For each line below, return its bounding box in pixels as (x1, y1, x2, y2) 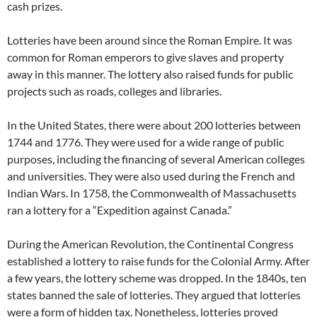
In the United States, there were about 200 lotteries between (7, 118, 301, 132)
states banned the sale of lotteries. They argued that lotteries (7, 288, 301, 301)
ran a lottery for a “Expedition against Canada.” (7, 203, 232, 217)
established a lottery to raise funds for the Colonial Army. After (7, 254, 310, 267)
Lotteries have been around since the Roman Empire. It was (7, 33, 292, 47)
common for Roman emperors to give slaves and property (7, 50, 284, 64)
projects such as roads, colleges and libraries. (7, 84, 221, 98)
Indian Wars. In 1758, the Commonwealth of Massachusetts (7, 186, 296, 200)
